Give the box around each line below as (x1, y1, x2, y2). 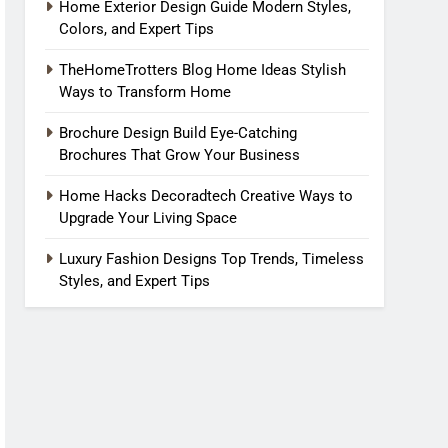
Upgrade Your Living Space (59, 209, 238, 227)
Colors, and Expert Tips (59, 20, 215, 38)
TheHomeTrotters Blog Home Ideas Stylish (59, 61, 347, 79)
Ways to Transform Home (59, 83, 232, 101)
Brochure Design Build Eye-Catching (59, 124, 298, 142)
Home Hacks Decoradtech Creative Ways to (59, 187, 354, 205)
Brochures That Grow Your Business (59, 146, 301, 164)
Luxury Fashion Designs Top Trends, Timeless (59, 250, 365, 268)
